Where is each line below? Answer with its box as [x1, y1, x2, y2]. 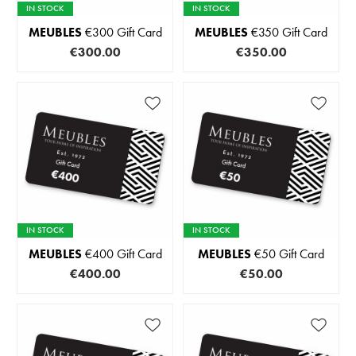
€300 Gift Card [81, 23, 162, 41]
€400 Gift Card [81, 245, 162, 262]
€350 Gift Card [248, 23, 327, 41]
